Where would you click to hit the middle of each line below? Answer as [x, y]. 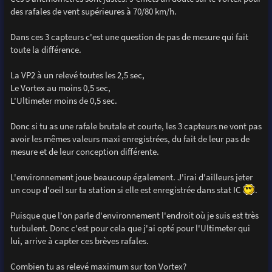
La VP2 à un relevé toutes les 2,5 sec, [77, 75]
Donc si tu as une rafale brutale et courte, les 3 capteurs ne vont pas [136, 126]
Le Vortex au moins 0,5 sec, [60, 88]
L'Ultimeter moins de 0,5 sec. [63, 101]
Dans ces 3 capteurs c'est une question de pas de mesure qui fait [129, 37]
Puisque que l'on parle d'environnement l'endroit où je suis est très [134, 216]
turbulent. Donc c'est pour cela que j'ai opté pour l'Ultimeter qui [130, 228]
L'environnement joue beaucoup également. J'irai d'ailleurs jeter [131, 177]
